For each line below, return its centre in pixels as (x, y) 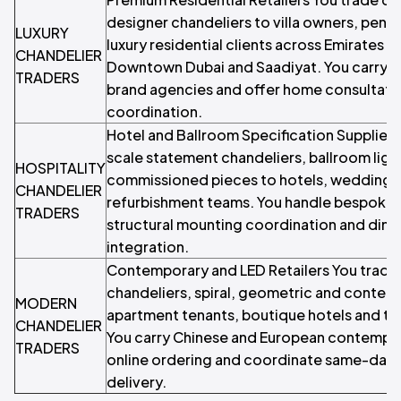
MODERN (46, 303)
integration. (148, 247)
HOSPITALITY (60, 168)
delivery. (137, 382)
